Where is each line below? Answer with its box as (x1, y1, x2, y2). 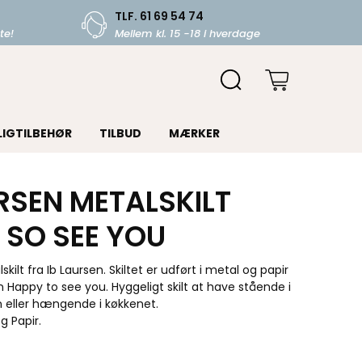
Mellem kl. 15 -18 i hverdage (114, 26, 260, 41)
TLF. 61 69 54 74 (114, 8, 204, 24)
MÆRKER (168, 125, 220, 141)
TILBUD (99, 125, 141, 141)
